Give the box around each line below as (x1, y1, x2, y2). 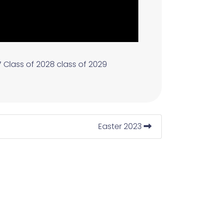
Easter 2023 (98, 121, 144, 132)
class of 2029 (57, 59, 107, 70)
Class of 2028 (3, 59, 55, 70)
